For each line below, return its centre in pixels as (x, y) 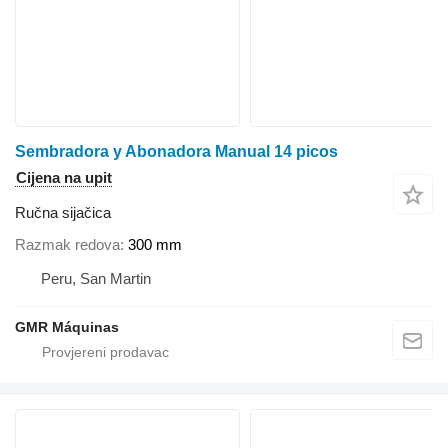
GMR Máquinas (67, 326)
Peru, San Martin (96, 278)
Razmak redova (67, 244)
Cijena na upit (64, 178)
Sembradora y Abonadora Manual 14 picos (176, 152)
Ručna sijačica (63, 213)
